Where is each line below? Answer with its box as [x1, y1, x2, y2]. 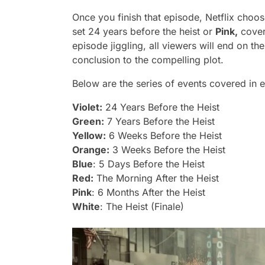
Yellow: [72, 130, 106, 142]
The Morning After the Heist [93, 172, 222, 185]
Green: [72, 115, 104, 128]
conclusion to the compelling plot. [72, 54, 227, 66]
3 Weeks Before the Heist [109, 144, 228, 156]
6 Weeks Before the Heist [106, 130, 225, 142]
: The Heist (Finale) [100, 201, 184, 213]
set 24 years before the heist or [72, 25, 215, 38]
